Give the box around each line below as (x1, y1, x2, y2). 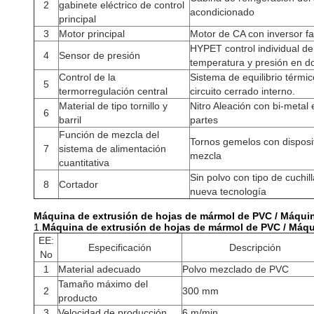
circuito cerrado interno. (190, 86, 295, 97)
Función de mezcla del (59, 129, 159, 140)
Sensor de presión (59, 50, 140, 61)
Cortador (59, 179, 98, 190)
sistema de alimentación (59, 143, 166, 154)
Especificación (88, 242, 151, 253)
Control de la (59, 71, 116, 83)
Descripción (229, 242, 281, 253)
